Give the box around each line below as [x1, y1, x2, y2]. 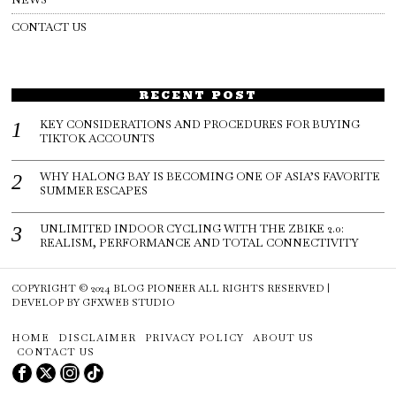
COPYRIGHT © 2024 [11, 281, 114, 294]
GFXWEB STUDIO [82, 295, 176, 308]
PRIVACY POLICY [145, 331, 245, 344]
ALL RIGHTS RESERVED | [198, 281, 331, 294]
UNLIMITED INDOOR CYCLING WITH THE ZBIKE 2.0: [40, 220, 345, 236]
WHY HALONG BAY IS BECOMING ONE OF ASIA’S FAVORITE [40, 168, 381, 184]
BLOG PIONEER [113, 281, 199, 294]
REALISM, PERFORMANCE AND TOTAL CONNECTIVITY [40, 234, 360, 250]
